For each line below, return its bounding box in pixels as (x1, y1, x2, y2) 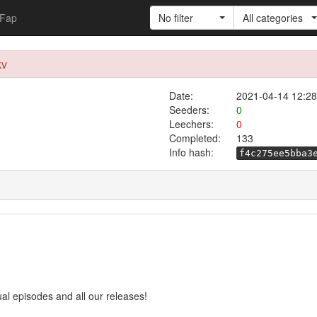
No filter (158, 11, 193, 25)
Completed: (168, 131, 221, 145)
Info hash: (169, 145, 214, 159)
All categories (243, 11, 303, 25)
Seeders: (168, 103, 209, 117)
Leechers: (168, 117, 214, 131)
